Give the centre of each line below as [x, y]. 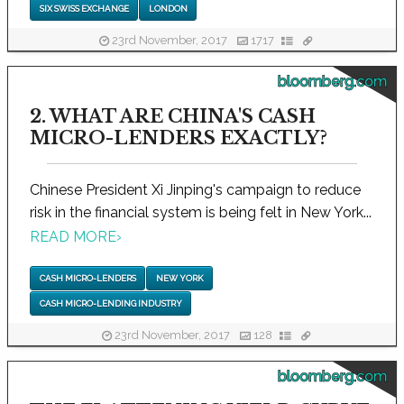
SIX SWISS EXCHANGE [84, 9]
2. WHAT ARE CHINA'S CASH [173, 117]
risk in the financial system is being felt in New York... [201, 213]
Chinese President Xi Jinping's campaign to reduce [195, 190]
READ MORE [73, 236]
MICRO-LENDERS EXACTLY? [179, 138]
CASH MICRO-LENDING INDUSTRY [110, 304]
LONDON [168, 9]
